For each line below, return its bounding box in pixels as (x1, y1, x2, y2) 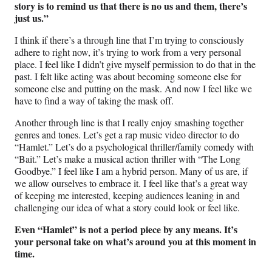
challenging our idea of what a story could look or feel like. (15, 200, 240, 214)
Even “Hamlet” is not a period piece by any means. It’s (15, 222, 237, 236)
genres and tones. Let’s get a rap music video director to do (15, 127, 239, 141)
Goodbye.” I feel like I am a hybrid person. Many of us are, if (15, 164, 248, 177)
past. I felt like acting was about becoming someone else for (15, 69, 241, 83)
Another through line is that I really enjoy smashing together (15, 115, 243, 129)
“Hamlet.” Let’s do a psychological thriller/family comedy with (15, 140, 254, 153)
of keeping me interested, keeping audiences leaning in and (15, 188, 240, 202)
